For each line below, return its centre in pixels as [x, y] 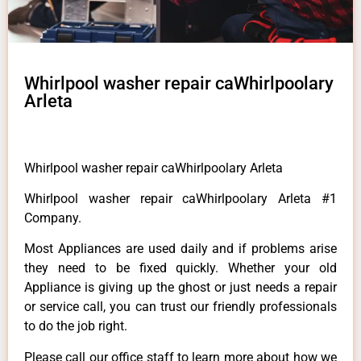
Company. [53, 218]
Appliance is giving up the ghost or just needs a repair [180, 288]
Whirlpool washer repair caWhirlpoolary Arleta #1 [180, 199]
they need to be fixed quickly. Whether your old [180, 268]
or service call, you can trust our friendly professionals [180, 307]
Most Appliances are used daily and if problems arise [180, 249]
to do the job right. [76, 326]
